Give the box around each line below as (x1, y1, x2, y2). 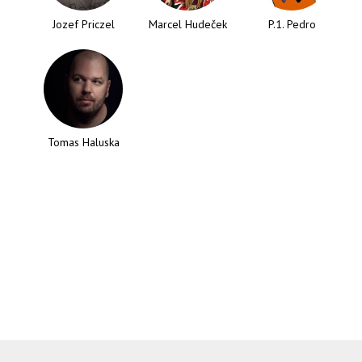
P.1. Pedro (267, 17, 316, 32)
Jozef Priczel (52, 17, 115, 32)
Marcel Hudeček (148, 17, 227, 32)
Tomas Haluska (47, 135, 120, 149)
